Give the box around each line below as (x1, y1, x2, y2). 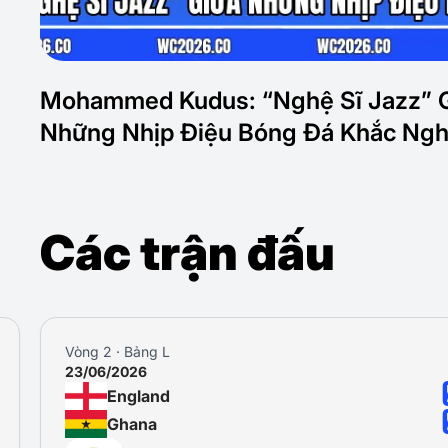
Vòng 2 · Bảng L (65, 343, 170, 360)
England (107, 386, 170, 406)
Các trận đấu (40, 223, 335, 282)
